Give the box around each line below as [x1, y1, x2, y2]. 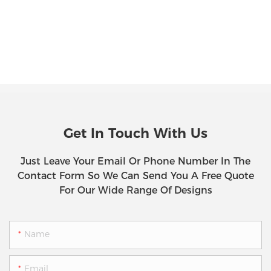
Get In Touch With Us [64, 125, 207, 142]
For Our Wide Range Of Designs [59, 184, 212, 197]
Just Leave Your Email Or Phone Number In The [21, 155, 250, 168]
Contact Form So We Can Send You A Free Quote [17, 170, 254, 182]
